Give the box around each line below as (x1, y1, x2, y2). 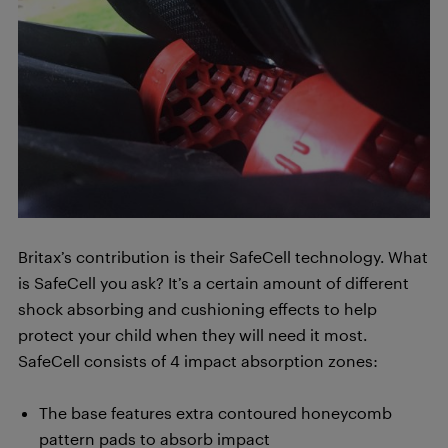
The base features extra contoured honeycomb (39, 402, 392, 422)
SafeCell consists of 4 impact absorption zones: (18, 350, 378, 370)
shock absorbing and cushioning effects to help (18, 298, 377, 318)
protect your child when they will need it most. (18, 324, 367, 344)
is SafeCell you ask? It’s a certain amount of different (18, 272, 409, 292)
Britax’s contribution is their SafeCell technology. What (18, 246, 428, 266)
